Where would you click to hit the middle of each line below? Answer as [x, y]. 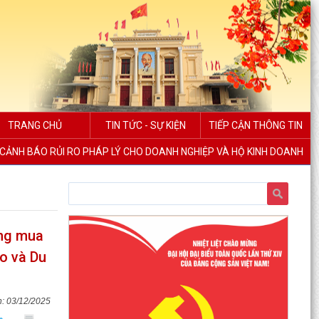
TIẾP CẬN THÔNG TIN [256, 125]
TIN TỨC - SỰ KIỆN [145, 125]
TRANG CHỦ [35, 125]
